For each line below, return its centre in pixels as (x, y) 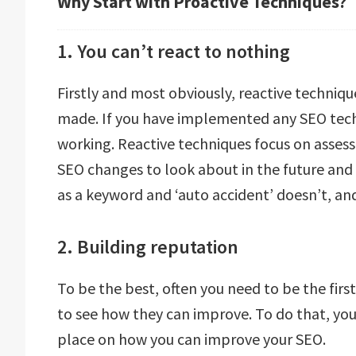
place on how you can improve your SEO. (192, 339)
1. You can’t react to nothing (174, 51)
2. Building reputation (148, 247)
